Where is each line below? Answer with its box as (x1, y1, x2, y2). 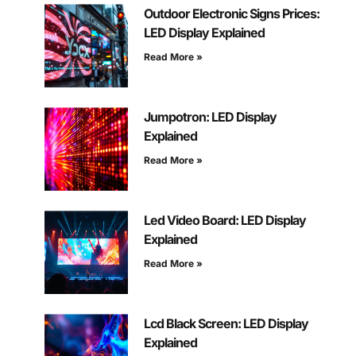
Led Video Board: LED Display (143, 212, 306, 229)
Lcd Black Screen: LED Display (143, 315, 308, 332)
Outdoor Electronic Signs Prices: (143, 6, 319, 22)
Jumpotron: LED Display (143, 109, 277, 126)
